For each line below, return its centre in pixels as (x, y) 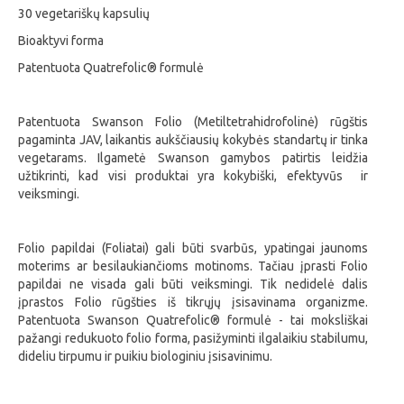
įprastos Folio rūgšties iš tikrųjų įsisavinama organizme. (193, 303)
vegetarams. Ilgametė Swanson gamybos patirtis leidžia (193, 158)
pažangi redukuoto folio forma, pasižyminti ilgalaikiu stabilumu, (193, 339)
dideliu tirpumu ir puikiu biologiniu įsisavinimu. (145, 357)
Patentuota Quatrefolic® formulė (111, 68)
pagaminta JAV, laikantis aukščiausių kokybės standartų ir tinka (193, 140)
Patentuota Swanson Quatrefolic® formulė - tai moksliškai (193, 321)
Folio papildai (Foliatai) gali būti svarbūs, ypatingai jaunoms (193, 248)
